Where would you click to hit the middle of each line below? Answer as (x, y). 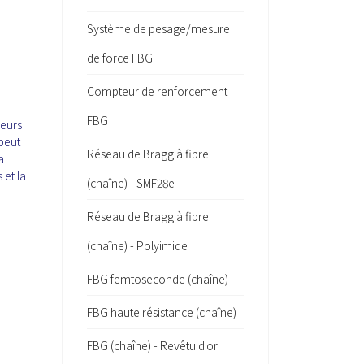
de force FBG (120, 58)
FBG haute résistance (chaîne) (162, 312)
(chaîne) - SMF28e (131, 183)
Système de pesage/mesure (158, 28)
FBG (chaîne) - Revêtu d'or (152, 345)
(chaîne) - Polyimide (137, 245)
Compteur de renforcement (157, 91)
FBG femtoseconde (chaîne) (158, 279)
